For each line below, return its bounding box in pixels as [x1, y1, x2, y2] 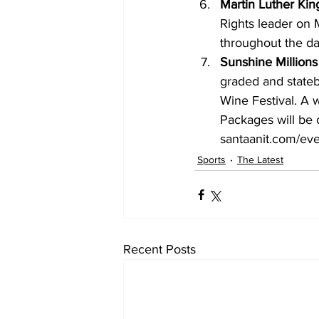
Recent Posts [123, 242, 196, 256]
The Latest [237, 153, 283, 165]
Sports [197, 153, 226, 165]
